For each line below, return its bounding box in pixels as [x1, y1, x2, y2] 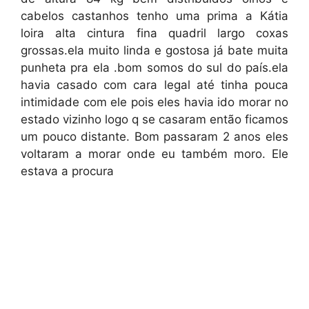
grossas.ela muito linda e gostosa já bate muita [21, 43, 288, 57]
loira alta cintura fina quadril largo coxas [21, 26, 288, 40]
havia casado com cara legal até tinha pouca [21, 78, 288, 92]
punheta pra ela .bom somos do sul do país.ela [21, 61, 288, 74]
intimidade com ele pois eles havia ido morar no [21, 95, 288, 109]
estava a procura [21, 164, 114, 178]
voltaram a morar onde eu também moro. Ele [21, 147, 288, 161]
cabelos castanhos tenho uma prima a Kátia [21, 9, 288, 23]
